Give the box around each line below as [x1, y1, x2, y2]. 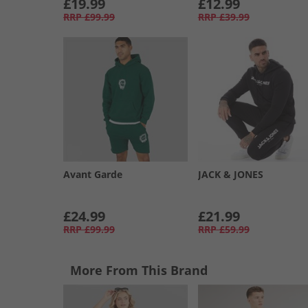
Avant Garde [63, 167, 122, 181]
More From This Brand [70, 261, 208, 278]
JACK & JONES [197, 167, 263, 181]
